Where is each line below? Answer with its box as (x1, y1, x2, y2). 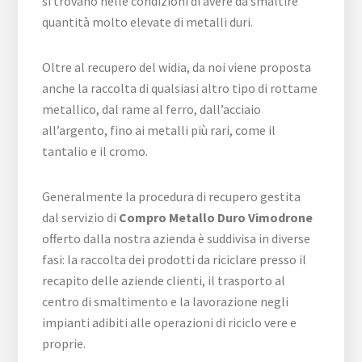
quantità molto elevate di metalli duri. (42, 14, 254, 31)
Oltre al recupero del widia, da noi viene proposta (42, 59, 312, 76)
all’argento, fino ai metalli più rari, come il (42, 122, 276, 139)
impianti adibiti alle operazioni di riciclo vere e (42, 314, 297, 331)
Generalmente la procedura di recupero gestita (42, 188, 301, 205)
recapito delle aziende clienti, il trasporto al (42, 272, 286, 289)
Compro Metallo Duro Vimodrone (119, 209, 314, 226)
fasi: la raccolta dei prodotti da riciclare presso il (42, 251, 307, 268)
